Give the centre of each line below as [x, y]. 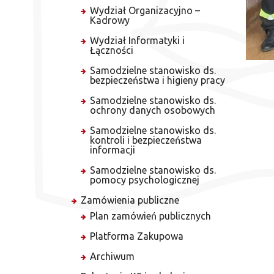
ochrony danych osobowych [153, 110]
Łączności [112, 50]
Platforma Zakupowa [137, 236]
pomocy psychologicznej [145, 180]
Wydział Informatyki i [137, 40]
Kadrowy [110, 20]
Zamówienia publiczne [130, 200]
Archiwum [112, 256]
